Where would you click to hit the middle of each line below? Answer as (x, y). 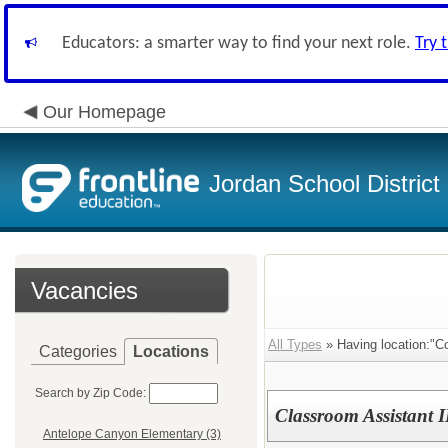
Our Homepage (104, 112)
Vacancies (84, 290)
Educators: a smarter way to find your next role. (238, 43)
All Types (295, 344)
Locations (171, 351)
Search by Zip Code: (90, 393)
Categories (78, 351)
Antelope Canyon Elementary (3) (132, 434)
